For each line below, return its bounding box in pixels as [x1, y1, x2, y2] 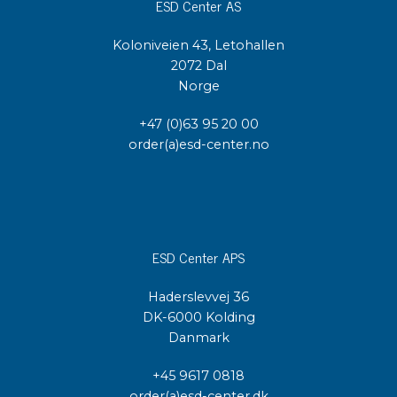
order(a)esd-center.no [128, 136, 269, 152]
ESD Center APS [152, 245, 245, 269]
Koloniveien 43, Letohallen [113, 36, 284, 53]
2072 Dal [170, 57, 227, 74]
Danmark [167, 330, 230, 346]
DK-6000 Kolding [142, 309, 255, 326]
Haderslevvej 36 [148, 289, 249, 306]
